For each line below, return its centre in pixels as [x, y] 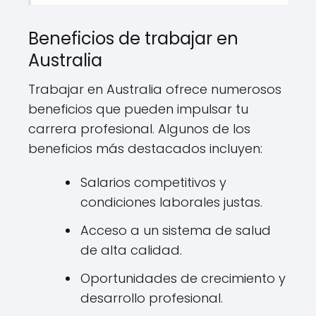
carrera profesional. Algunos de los [139, 128]
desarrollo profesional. [152, 298]
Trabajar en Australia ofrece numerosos [155, 89]
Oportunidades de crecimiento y [183, 278]
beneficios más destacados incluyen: [145, 148]
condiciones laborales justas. [171, 202]
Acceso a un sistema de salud [176, 230]
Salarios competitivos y [153, 182]
